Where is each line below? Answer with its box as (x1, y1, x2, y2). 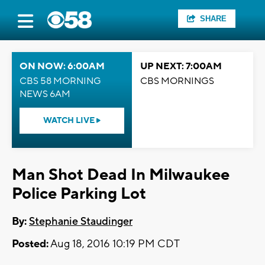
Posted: (12, 237, 49, 251)
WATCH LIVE (43, 115, 96, 126)
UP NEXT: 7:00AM (140, 60, 222, 72)
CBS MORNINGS (140, 75, 214, 87)
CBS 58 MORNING (20, 75, 101, 87)
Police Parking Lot (12, 183, 146, 204)
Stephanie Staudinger (29, 215, 132, 229)
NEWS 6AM (20, 88, 70, 100)
